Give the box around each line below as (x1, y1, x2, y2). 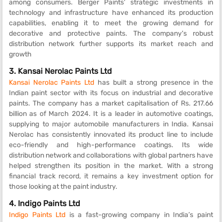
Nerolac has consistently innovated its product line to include (9, 130, 213, 139)
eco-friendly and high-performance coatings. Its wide (9, 140, 213, 149)
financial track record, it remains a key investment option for (9, 171, 213, 180)
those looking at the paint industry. (9, 182, 117, 191)
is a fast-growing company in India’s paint (65, 210, 214, 219)
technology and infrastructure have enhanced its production (9, 8, 213, 17)
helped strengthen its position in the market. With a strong (9, 161, 213, 170)
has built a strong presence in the (94, 78, 214, 87)
